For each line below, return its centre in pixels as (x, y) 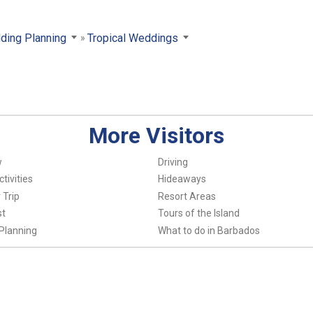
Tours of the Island (198, 213)
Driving (173, 162)
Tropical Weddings (133, 38)
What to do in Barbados (209, 230)
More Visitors (156, 136)
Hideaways (182, 179)
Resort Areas (187, 196)
